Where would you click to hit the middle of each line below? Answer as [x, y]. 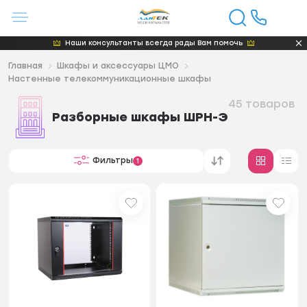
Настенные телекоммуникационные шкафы [110, 78]
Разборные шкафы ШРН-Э [140, 117]
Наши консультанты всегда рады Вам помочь [153, 42]
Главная [26, 65]
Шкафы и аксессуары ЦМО [118, 65]
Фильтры [112, 160]
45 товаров [262, 103]
